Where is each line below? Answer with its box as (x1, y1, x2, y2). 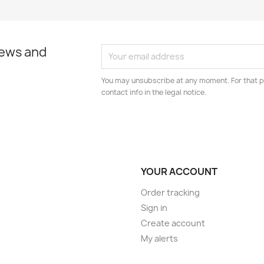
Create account (141, 217, 205, 229)
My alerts (141, 232, 178, 244)
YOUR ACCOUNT (141, 164, 217, 178)
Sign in (141, 202, 167, 213)
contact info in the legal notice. (101, 87, 207, 97)
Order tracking (141, 186, 200, 198)
